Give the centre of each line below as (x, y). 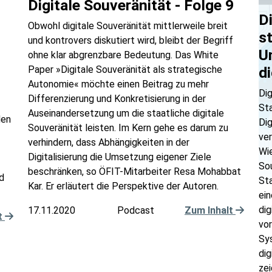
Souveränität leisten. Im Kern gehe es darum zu (128, 128)
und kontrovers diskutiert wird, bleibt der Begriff (131, 40)
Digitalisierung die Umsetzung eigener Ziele (120, 157)
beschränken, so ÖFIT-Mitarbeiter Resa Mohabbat (134, 172)
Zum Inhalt (210, 210)
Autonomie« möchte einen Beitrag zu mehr (118, 84)
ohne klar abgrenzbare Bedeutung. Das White (123, 55)
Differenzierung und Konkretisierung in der (117, 99)
